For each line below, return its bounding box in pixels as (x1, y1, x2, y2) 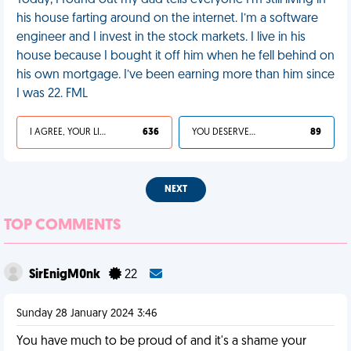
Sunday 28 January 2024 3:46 (16, 308, 157, 320)
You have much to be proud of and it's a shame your (16, 335, 306, 348)
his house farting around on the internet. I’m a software (16, 13, 318, 25)
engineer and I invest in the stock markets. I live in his (16, 31, 306, 44)
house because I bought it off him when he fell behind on (16, 50, 335, 63)
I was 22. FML (16, 88, 88, 100)
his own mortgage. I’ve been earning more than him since (16, 69, 335, 81)
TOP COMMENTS (4, 218, 121, 233)
